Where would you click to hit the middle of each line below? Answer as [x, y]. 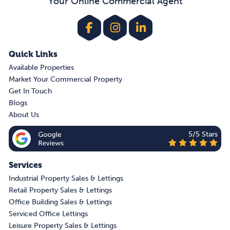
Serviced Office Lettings [48, 214]
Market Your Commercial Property [65, 80]
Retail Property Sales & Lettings [60, 190]
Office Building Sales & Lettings [60, 202]
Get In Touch [30, 91]
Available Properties [41, 68]
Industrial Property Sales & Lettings [66, 179]
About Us [24, 115]
